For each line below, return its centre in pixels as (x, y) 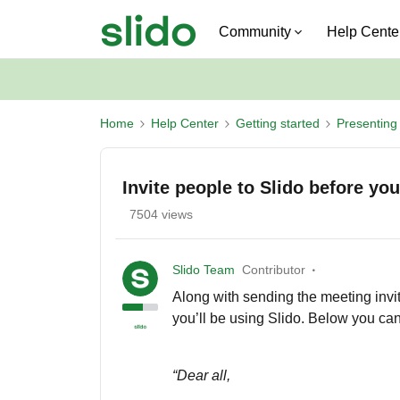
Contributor (274, 270)
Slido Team (204, 270)
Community (255, 32)
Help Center (185, 123)
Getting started (278, 123)
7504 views (161, 214)
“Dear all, (201, 375)
